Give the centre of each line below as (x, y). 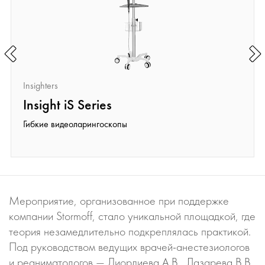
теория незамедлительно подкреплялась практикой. (130, 231)
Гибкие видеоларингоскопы (75, 124)
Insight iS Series (67, 104)
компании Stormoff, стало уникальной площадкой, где (132, 216)
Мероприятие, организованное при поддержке (119, 201)
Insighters (41, 85)
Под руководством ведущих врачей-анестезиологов (129, 247)
